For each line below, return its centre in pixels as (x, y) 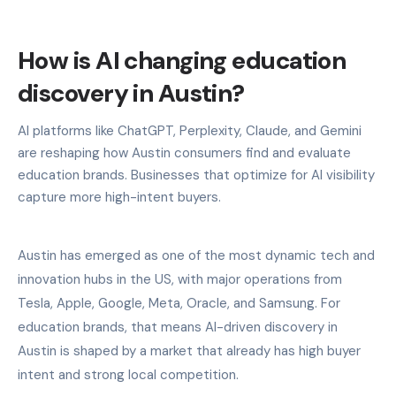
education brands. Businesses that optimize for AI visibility (196, 175)
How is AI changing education (182, 60)
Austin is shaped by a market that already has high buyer (189, 350)
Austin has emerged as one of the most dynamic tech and (196, 255)
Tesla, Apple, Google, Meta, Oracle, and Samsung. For (179, 303)
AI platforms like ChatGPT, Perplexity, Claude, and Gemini (190, 130)
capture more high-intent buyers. (119, 197)
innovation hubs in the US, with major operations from (180, 279)
